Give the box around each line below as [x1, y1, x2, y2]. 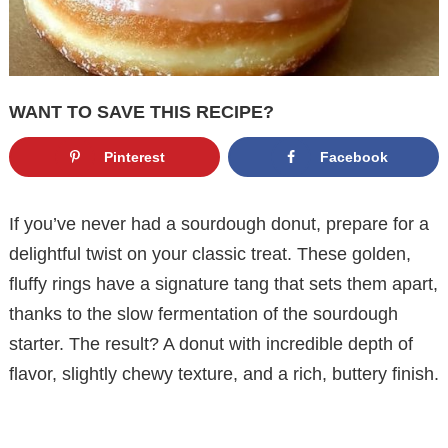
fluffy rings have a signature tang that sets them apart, [9, 273, 438, 294]
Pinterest [103, 149, 165, 166]
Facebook [319, 149, 388, 166]
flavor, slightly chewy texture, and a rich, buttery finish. [9, 363, 439, 384]
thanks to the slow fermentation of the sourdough [9, 303, 398, 324]
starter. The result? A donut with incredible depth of [9, 333, 413, 354]
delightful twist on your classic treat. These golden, [9, 243, 411, 264]
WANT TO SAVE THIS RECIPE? [9, 102, 274, 123]
